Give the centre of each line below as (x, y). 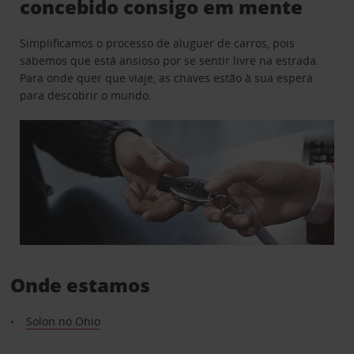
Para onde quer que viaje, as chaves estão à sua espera (167, 77)
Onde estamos (80, 285)
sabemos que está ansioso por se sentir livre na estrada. (170, 60)
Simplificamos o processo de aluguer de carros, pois (158, 43)
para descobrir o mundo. (86, 95)
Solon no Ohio (63, 322)
